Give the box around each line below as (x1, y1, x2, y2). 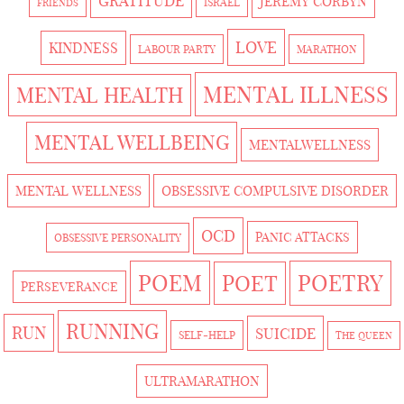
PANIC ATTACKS (255, 228, 350, 245)
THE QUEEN (335, 328, 392, 342)
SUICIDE (255, 323, 316, 343)
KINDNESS (48, 38, 118, 57)
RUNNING (66, 317, 159, 344)
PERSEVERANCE (21, 278, 118, 295)
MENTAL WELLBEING (33, 129, 229, 155)
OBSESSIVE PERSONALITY (54, 230, 181, 244)
